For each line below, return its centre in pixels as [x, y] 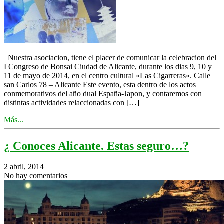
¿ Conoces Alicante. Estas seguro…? [96, 146]
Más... [14, 119]
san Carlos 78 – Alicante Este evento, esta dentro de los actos [100, 84]
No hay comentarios [36, 176]
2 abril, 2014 [24, 167]
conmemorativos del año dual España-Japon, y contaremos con [103, 93]
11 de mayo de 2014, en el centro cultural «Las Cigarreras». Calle [107, 75]
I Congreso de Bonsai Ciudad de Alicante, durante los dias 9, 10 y [108, 66]
